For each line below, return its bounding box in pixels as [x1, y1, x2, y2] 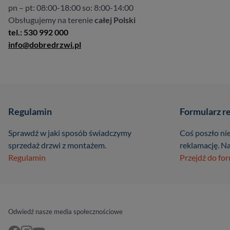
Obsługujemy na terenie [8, 15, 94, 25]
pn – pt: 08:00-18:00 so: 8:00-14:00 [8, 3, 133, 12]
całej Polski [94, 15, 136, 25]
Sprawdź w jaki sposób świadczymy [8, 128, 131, 138]
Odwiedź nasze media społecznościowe [8, 207, 123, 216]
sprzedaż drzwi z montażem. [8, 140, 106, 150]
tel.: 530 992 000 [8, 27, 68, 37]
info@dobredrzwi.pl [8, 40, 81, 49]
